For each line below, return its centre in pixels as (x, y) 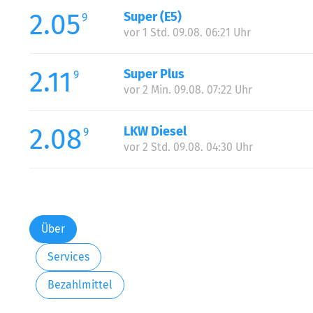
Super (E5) (152, 16)
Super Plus (154, 74)
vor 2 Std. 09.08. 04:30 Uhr (188, 147)
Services (68, 257)
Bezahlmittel (80, 285)
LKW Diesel (155, 131)
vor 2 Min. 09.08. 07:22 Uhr (188, 89)
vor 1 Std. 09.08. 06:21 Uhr (187, 32)
